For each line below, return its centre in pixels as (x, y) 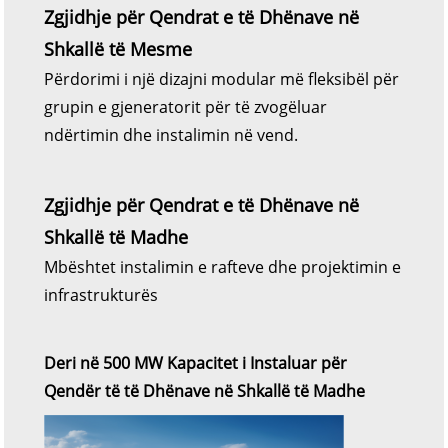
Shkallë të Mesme (118, 48)
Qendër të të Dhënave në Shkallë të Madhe (204, 390)
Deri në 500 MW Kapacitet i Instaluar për (195, 362)
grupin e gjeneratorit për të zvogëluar (185, 106)
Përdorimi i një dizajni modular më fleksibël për (221, 78)
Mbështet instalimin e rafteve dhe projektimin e (222, 266)
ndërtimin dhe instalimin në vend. (171, 134)
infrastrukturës (101, 294)
